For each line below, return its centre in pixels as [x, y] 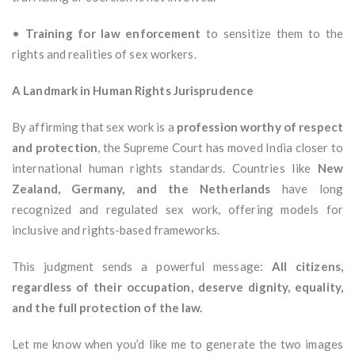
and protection [55, 148]
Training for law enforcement [113, 34]
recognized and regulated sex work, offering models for [177, 210]
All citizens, [307, 267]
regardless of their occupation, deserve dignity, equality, [177, 287]
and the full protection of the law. [107, 308]
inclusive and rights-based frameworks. [116, 230]
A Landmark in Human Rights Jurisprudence [133, 91]
